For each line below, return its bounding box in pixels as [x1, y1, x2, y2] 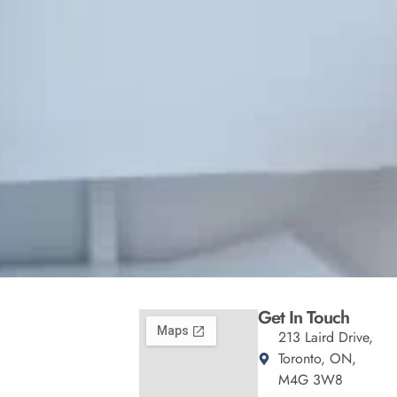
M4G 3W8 [277, 370, 343, 391]
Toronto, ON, [277, 348, 356, 370]
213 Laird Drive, [277, 327, 373, 348]
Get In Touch [258, 305, 350, 331]
